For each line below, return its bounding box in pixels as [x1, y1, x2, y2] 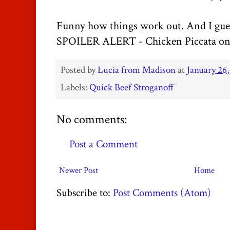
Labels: [61, 81, 89, 94]
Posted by [61, 64, 98, 77]
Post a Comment [69, 137, 138, 151]
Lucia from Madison [98, 64, 176, 77]
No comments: [56, 111, 127, 128]
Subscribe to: [56, 185, 113, 200]
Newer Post [59, 164, 98, 176]
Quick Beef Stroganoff [89, 81, 174, 94]
